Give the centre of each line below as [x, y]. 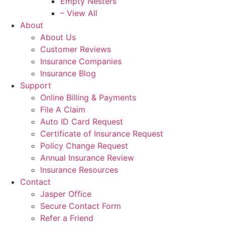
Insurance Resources [79, 170]
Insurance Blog [68, 74]
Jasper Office [66, 194]
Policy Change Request [84, 146]
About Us [58, 37]
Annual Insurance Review [87, 158]
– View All [79, 13]
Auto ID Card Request [82, 122]
